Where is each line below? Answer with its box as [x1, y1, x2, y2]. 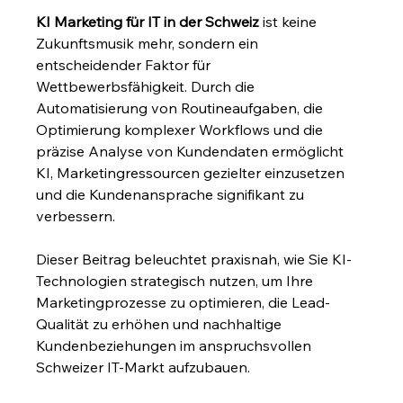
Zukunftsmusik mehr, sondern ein [36, 34, 263, 53]
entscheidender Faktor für [36, 56, 215, 75]
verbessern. [36, 207, 116, 226]
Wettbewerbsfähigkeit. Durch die [36, 77, 259, 96]
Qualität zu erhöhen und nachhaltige [36, 315, 286, 334]
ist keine [259, 13, 321, 31]
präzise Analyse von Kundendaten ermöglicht [36, 142, 348, 161]
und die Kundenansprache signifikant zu [36, 185, 309, 204]
